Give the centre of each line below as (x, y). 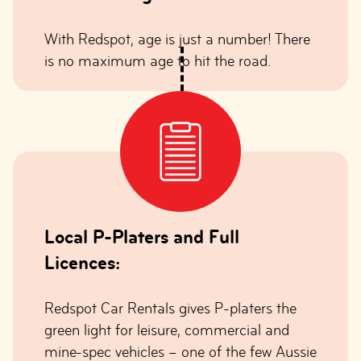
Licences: (82, 262)
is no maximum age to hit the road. (158, 61)
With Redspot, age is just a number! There (177, 39)
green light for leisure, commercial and (167, 330)
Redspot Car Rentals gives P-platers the (170, 308)
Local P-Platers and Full (142, 237)
